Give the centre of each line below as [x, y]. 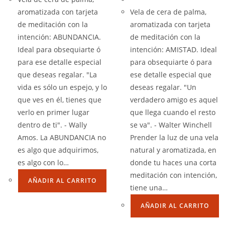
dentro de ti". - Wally [52, 125]
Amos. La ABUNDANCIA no [62, 137]
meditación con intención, [174, 175]
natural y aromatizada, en [173, 150]
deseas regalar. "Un [163, 87]
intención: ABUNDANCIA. [59, 37]
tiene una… [149, 188]
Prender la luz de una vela [174, 137]
